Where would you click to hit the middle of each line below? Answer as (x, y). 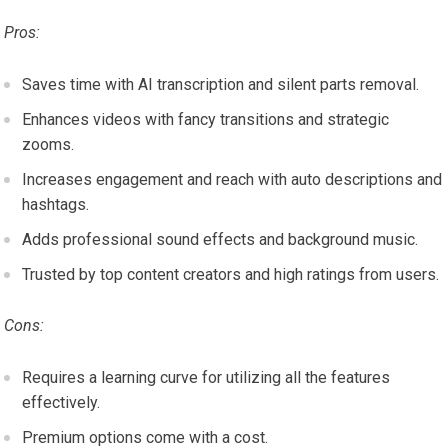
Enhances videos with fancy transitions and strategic (206, 120)
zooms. (48, 145)
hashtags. (56, 205)
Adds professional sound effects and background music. (220, 240)
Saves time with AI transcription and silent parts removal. (221, 85)
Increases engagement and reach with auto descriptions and (232, 180)
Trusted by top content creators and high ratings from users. (231, 275)
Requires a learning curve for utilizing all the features (206, 378)
